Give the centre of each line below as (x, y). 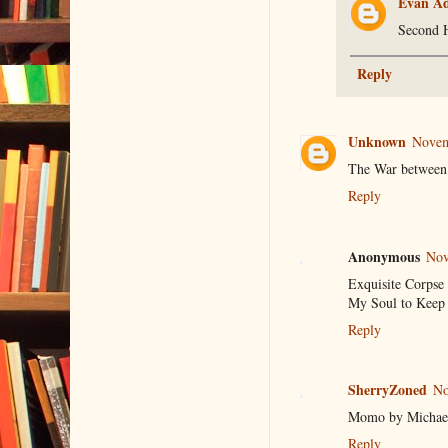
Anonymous (383, 256)
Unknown (376, 142)
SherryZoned (387, 390)
